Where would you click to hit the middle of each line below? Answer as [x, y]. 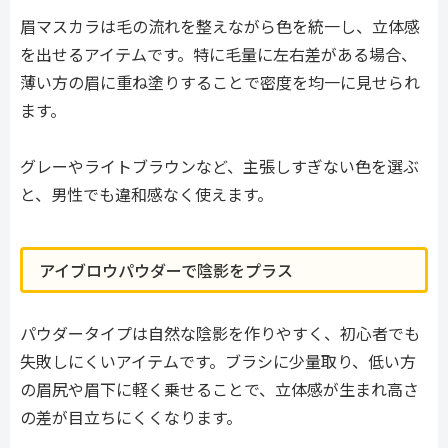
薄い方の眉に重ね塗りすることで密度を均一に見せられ [220, 81]
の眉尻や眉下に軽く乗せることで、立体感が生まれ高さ [219, 388]
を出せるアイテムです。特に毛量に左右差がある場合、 [218, 53]
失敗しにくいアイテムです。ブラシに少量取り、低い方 [218, 360]
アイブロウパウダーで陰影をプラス [166, 269]
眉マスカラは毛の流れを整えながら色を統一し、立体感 [220, 25]
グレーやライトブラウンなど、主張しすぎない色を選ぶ [219, 166]
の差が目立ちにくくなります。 [131, 416]
